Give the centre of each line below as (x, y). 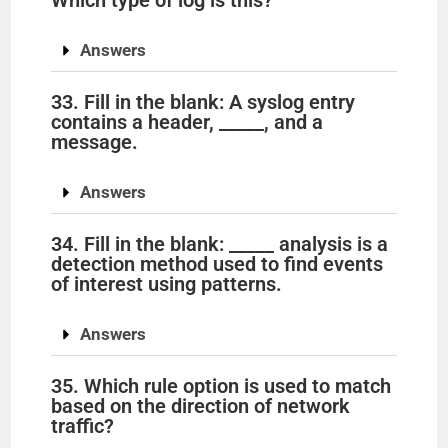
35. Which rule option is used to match (221, 386)
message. (95, 142)
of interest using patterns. (167, 284)
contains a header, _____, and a (187, 122)
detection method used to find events (217, 264)
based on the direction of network (201, 406)
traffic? (83, 426)
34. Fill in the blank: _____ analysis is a (220, 244)
